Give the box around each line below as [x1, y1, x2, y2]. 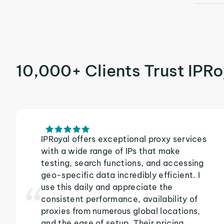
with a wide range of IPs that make [41, 146, 180, 156]
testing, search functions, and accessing [41, 158, 204, 168]
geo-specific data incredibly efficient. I [41, 170, 200, 180]
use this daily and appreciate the [41, 182, 173, 192]
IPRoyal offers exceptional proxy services [41, 134, 207, 144]
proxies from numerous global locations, [41, 206, 200, 216]
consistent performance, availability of [41, 194, 198, 204]
